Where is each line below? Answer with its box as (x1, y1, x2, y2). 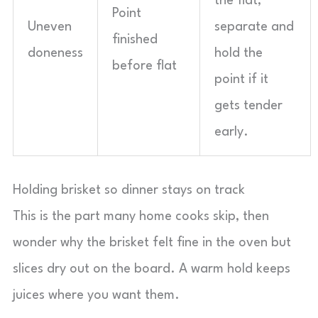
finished (112, 33, 158, 46)
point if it (214, 73, 268, 86)
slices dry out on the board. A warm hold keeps (13, 263, 290, 275)
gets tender (214, 99, 283, 112)
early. (214, 126, 248, 138)
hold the (214, 47, 263, 60)
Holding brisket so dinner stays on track (13, 184, 245, 197)
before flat (112, 60, 177, 72)
